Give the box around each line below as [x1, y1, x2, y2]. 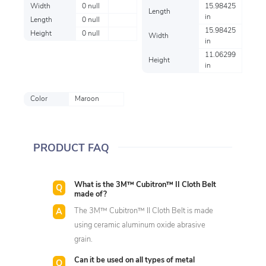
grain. [74, 236, 93, 244]
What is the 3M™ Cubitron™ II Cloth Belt [74, 181, 217, 189]
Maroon [75, 96, 99, 103]
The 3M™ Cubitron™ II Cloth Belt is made [74, 207, 214, 216]
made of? [74, 191, 107, 199]
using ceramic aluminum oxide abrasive [74, 221, 206, 230]
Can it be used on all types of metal [74, 256, 195, 264]
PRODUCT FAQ [33, 144, 109, 154]
